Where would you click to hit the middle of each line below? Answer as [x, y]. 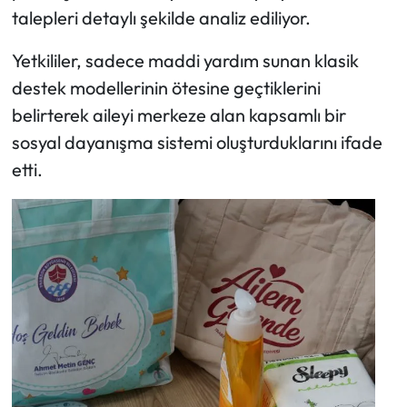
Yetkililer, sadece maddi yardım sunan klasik [185, 61]
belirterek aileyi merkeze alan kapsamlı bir [179, 115]
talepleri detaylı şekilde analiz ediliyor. [161, 18]
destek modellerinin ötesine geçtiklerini [166, 88]
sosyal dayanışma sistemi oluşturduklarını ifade [197, 143]
